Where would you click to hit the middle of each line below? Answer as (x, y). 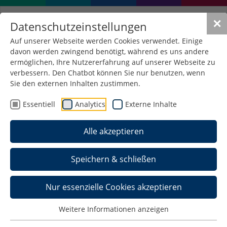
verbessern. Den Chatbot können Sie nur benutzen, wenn (108, 73)
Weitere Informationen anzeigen (113, 209)
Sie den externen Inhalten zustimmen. (75, 83)
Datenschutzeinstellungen (79, 26)
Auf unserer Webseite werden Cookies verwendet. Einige (106, 41)
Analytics (90, 104)
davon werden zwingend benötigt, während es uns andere (109, 51)
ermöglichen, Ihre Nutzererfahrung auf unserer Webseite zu (113, 62)
